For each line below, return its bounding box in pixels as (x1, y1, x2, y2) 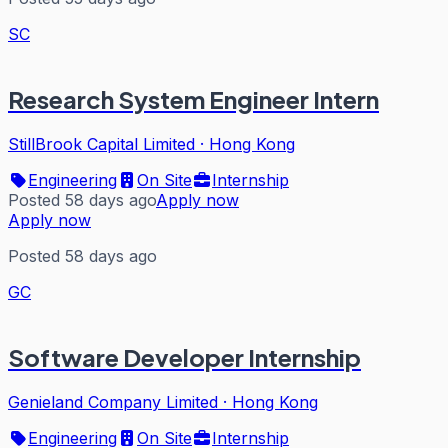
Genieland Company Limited (8, 392, 218, 413)
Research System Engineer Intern (8, 84, 379, 115)
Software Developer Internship (8, 342, 361, 373)
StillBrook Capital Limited (8, 134, 195, 155)
